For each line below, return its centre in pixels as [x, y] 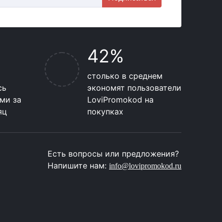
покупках [105, 111]
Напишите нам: [79, 166]
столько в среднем [125, 76]
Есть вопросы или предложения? [113, 154]
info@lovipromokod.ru [145, 166]
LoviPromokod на [120, 100]
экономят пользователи [134, 88]
